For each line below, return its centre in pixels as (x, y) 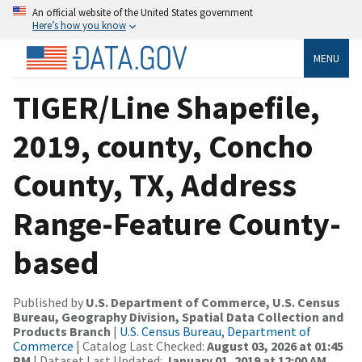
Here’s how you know (79, 25)
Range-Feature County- (177, 223)
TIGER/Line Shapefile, (166, 107)
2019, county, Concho (163, 146)
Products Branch (62, 331)
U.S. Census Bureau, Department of (215, 331)
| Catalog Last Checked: (140, 345)
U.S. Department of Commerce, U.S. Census (213, 302)
